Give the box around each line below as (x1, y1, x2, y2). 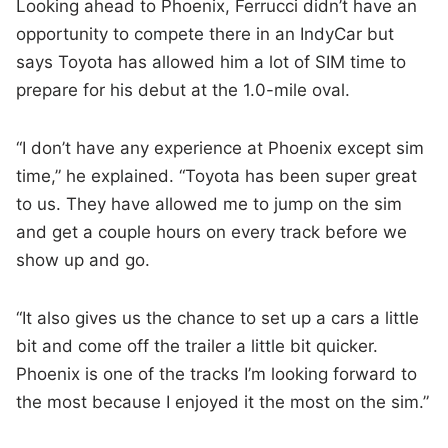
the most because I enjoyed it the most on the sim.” (16, 392, 430, 413)
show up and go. (16, 250, 151, 271)
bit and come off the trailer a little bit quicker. (16, 336, 379, 357)
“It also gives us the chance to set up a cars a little (16, 308, 420, 329)
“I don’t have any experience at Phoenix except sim (16, 138, 425, 159)
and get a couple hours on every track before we (16, 222, 408, 243)
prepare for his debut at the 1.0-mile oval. (16, 80, 351, 101)
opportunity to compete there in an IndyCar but (16, 24, 395, 45)
